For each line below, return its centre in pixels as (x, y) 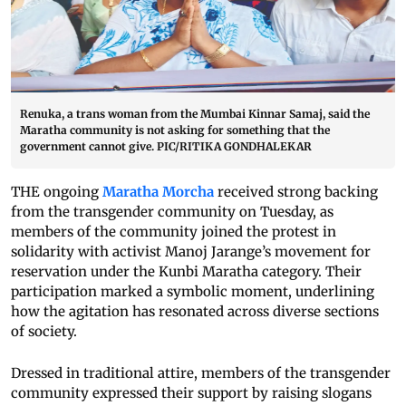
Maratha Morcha (158, 192)
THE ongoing (57, 192)
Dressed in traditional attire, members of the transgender (201, 373)
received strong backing (296, 192)
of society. (44, 332)
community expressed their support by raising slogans (191, 393)
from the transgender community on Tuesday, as (172, 212)
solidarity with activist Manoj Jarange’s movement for (191, 252)
